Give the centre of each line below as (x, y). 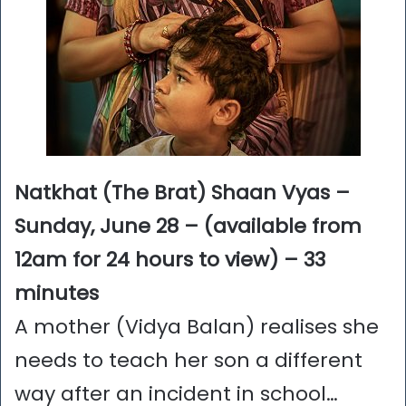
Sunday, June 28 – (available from (188, 227)
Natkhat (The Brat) (110, 193)
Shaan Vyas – (280, 193)
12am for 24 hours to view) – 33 (170, 260)
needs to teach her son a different (188, 361)
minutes (57, 294)
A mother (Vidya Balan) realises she (197, 327)
